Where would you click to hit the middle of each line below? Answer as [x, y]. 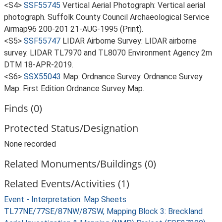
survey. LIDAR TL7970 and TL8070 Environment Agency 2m [108, 53]
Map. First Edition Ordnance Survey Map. [74, 88]
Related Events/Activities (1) [67, 184]
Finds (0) [23, 108]
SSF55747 [42, 41]
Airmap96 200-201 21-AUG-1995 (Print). [74, 29]
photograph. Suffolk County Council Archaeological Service [107, 17]
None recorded [30, 144]
